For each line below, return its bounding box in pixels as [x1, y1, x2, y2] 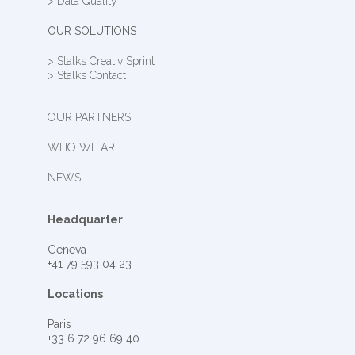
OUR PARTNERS [47, 111, 131, 124]
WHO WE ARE [47, 141, 121, 155]
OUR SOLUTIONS [47, 25, 136, 38]
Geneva [47, 243, 86, 257]
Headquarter [47, 213, 123, 227]
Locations [47, 288, 103, 301]
